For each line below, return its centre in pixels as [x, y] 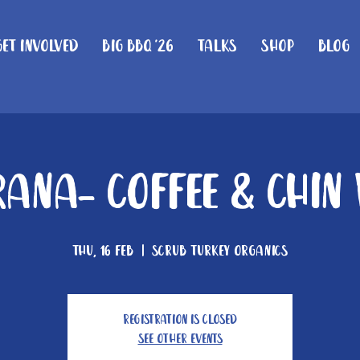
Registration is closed [180, 320]
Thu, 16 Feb [103, 252]
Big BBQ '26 [137, 47]
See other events [180, 340]
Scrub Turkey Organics [220, 252]
